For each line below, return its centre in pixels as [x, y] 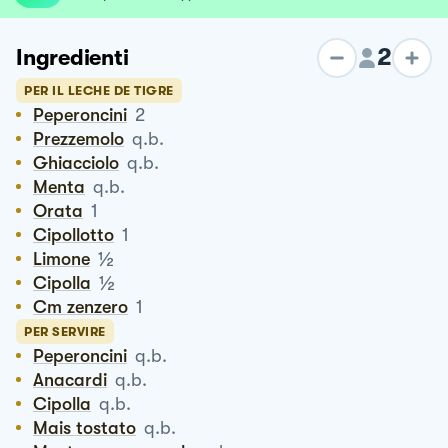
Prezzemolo [84, 138]
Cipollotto [80, 234]
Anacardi [75, 379]
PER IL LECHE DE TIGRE [99, 90]
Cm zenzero [87, 306]
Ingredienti [72, 58]
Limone [66, 258]
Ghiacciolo [83, 162]
